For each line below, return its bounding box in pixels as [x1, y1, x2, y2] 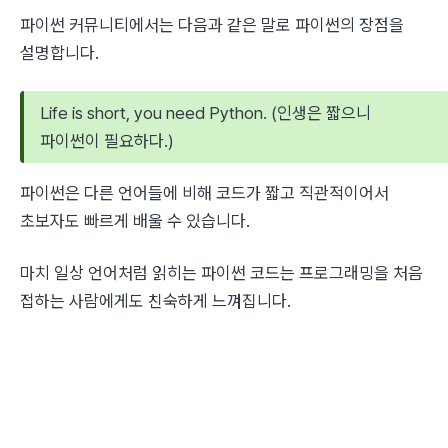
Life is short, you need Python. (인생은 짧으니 [40, 103, 371, 123]
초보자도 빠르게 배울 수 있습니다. [20, 211, 250, 231]
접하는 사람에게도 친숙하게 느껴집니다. [20, 291, 291, 311]
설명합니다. [20, 43, 99, 63]
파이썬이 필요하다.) [40, 131, 174, 151]
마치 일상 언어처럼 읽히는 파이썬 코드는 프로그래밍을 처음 [20, 263, 423, 283]
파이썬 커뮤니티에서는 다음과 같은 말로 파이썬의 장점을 [20, 15, 404, 35]
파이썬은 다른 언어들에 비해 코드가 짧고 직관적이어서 [20, 183, 389, 203]
